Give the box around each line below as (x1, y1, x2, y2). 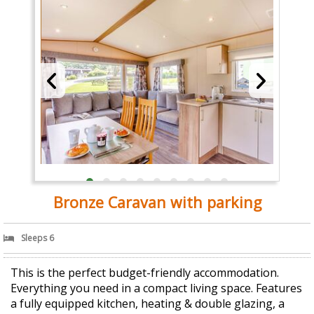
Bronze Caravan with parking (53, 192, 261, 213)
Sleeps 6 (21, 232, 54, 245)
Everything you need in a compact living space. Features (11, 280, 302, 296)
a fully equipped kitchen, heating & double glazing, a (11, 296, 285, 312)
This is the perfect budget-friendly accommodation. (11, 265, 279, 281)
